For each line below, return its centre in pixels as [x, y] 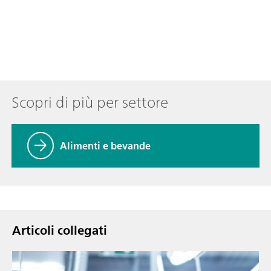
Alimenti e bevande [105, 145]
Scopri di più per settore [90, 102]
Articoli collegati [60, 230]
